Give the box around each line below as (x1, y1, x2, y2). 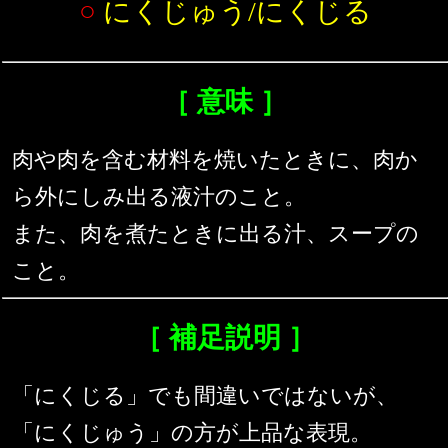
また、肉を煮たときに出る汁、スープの (12, 221, 419, 247)
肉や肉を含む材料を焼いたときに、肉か (12, 147, 418, 173)
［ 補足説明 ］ (134, 322, 316, 354)
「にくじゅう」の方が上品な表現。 (12, 420, 372, 446)
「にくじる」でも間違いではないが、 (12, 383, 398, 409)
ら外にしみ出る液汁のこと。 (12, 184, 306, 210)
